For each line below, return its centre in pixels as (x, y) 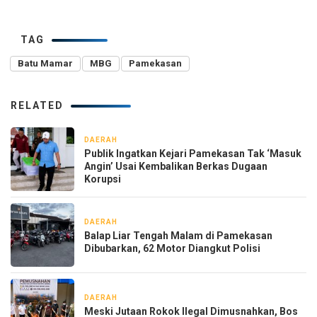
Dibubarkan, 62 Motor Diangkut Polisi (172, 248)
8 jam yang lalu (152, 221)
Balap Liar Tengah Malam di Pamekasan (178, 235)
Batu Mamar (45, 63)
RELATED (37, 105)
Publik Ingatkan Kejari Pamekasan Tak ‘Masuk (193, 153)
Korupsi (104, 179)
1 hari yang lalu (153, 297)
